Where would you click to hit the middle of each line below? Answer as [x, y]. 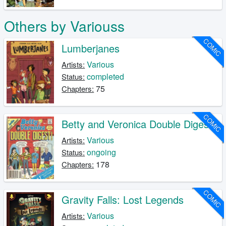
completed [106, 77]
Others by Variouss [64, 26]
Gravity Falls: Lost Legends [123, 200]
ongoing [102, 152]
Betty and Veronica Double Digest [137, 124]
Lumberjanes [91, 48]
